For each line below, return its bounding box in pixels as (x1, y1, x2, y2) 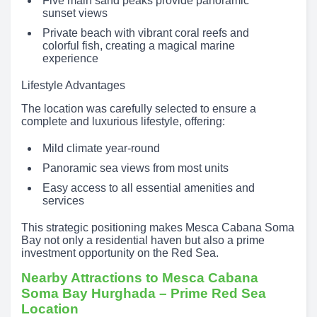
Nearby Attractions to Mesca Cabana (21, 270, 258, 285)
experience (42, 52, 98, 64)
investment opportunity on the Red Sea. (21, 246, 219, 259)
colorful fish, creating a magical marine (42, 39, 235, 52)
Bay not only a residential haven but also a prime (21, 234, 265, 246)
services (42, 194, 84, 207)
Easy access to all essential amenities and (42, 181, 255, 194)
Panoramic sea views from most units (42, 161, 229, 174)
